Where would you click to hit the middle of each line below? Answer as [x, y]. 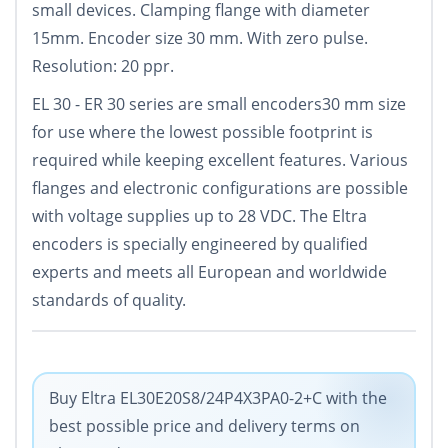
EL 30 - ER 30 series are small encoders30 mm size [219, 104]
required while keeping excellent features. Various [220, 160]
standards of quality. [109, 300]
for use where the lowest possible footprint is [202, 132]
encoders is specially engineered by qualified [200, 244]
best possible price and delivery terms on [204, 426]
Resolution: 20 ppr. [103, 66]
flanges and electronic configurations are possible [220, 188]
